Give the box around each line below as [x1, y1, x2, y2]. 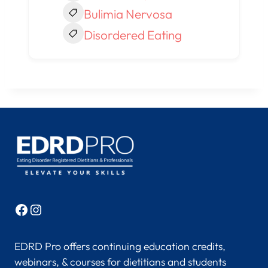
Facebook [14, 200, 77, 218]
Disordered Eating [83, 27, 182, 43]
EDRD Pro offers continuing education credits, [14, 239, 226, 254]
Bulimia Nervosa [83, 6, 172, 22]
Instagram [28, 200, 93, 218]
